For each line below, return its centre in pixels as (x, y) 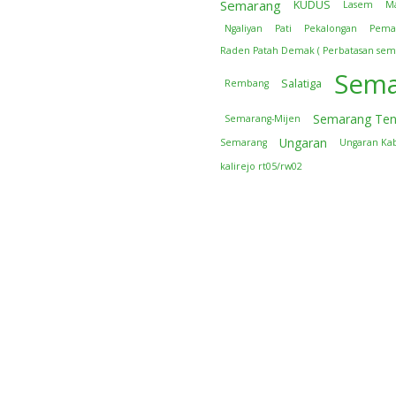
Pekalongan (331, 29)
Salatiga (301, 83)
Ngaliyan (244, 29)
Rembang (247, 83)
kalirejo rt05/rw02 (261, 166)
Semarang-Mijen (263, 119)
